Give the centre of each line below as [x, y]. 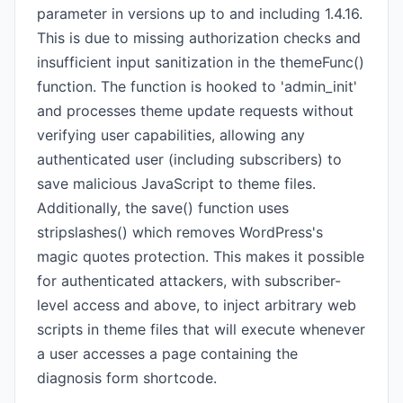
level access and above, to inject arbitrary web [197, 305]
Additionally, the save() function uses [163, 208]
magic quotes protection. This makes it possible [201, 256]
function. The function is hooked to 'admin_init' [197, 86]
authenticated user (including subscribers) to [189, 159]
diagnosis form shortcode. [127, 378]
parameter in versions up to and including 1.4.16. [200, 13]
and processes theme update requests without [195, 111]
